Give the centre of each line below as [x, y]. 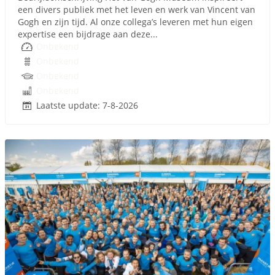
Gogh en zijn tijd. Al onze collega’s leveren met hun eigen [135, 22]
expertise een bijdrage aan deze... [88, 34]
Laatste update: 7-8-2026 [87, 105]
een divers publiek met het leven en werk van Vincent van [137, 10]
